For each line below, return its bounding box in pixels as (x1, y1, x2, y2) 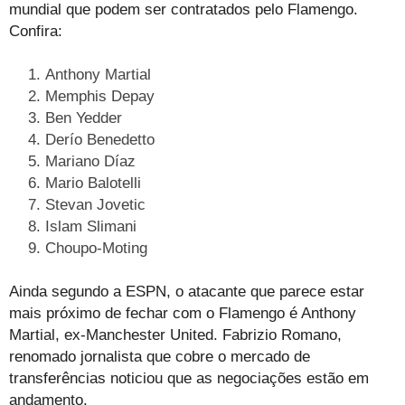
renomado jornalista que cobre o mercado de (9, 347, 310, 365)
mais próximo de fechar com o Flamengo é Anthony (9, 304, 356, 322)
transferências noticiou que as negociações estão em (9, 369, 369, 387)
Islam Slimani (45, 217, 137, 235)
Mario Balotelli (45, 174, 141, 192)
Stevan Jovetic (45, 195, 146, 213)
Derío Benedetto (45, 130, 155, 148)
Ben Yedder (45, 108, 122, 127)
